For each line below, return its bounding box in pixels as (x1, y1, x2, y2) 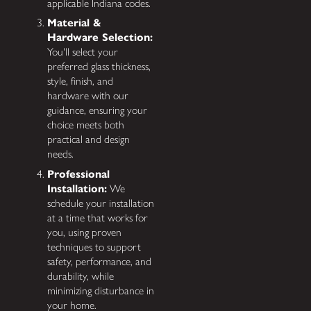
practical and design (47, 133, 131, 146)
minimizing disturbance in (47, 284, 155, 298)
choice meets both (47, 118, 125, 132)
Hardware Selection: (47, 31, 153, 44)
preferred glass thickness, (47, 60, 151, 74)
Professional (47, 167, 110, 181)
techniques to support (47, 240, 142, 254)
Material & (47, 16, 102, 30)
